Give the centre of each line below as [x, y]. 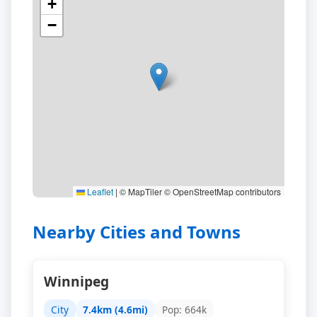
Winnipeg [76, 281]
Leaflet [99, 191]
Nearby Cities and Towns [137, 232]
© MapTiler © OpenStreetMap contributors [199, 191]
